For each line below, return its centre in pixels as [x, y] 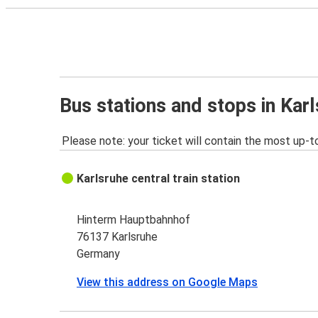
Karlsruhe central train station [159, 179]
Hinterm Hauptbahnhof [134, 220]
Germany [99, 254]
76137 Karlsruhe [117, 237]
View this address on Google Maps [168, 283]
